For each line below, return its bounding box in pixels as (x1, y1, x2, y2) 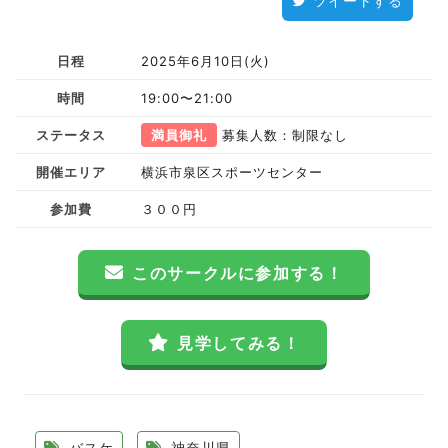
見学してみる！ (177, 333, 301, 353)
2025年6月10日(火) (141, 53, 271, 69)
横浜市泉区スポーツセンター (141, 164, 324, 180)
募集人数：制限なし (217, 127, 349, 143)
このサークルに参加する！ (132, 263, 344, 283)
